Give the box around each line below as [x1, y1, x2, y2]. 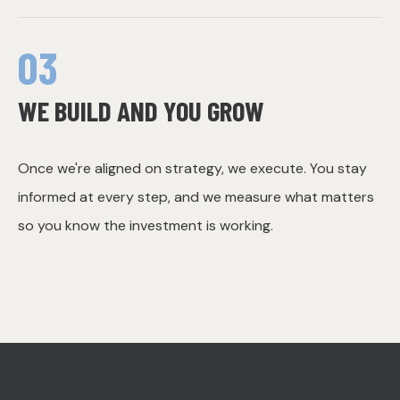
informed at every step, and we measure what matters [18, 187, 374, 207]
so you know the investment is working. [18, 216, 273, 236]
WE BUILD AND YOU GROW [18, 93, 264, 127]
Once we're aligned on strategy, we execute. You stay [18, 159, 367, 179]
